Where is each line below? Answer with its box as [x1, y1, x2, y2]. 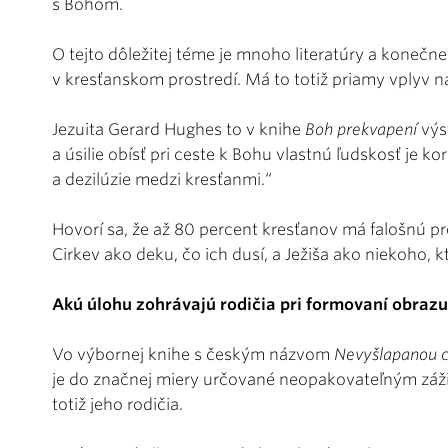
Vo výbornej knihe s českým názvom [52, 345, 334, 365]
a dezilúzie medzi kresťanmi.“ [52, 170, 272, 190]
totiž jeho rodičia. [52, 395, 183, 415]
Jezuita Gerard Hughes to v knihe [52, 120, 305, 140]
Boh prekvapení [305, 120, 421, 140]
